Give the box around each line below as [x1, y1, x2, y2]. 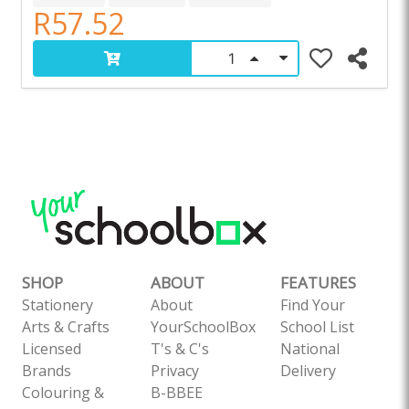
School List [279, 317, 354, 337]
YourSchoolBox [151, 317, 257, 337]
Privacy [151, 361, 200, 381]
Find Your [279, 295, 345, 315]
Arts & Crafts [22, 317, 110, 337]
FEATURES [279, 272, 356, 293]
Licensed [22, 339, 81, 359]
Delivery [279, 361, 336, 381]
